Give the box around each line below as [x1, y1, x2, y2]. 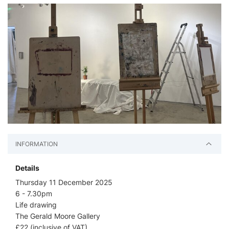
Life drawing [15, 200, 57, 210]
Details [15, 164, 39, 173]
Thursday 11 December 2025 [15, 178, 112, 187]
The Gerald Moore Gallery [15, 212, 100, 221]
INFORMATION [15, 140, 58, 148]
